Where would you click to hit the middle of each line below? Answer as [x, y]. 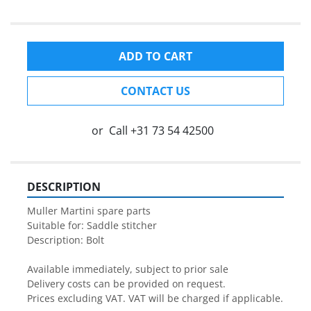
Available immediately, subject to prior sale [128, 269]
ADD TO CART [155, 57]
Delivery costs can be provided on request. [126, 284]
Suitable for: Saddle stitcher [92, 226]
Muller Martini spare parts [89, 211]
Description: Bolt [66, 240]
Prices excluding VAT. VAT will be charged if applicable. [155, 299]
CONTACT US [155, 91]
